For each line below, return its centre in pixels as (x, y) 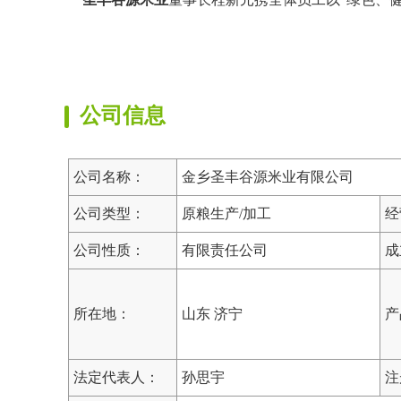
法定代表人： (116, 377)
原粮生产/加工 (226, 213)
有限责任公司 (225, 250)
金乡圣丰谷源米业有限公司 (268, 176)
